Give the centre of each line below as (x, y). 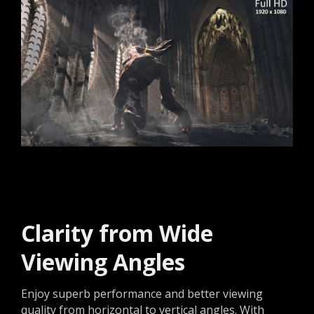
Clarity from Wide (117, 233)
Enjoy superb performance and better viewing (142, 293)
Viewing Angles (103, 261)
